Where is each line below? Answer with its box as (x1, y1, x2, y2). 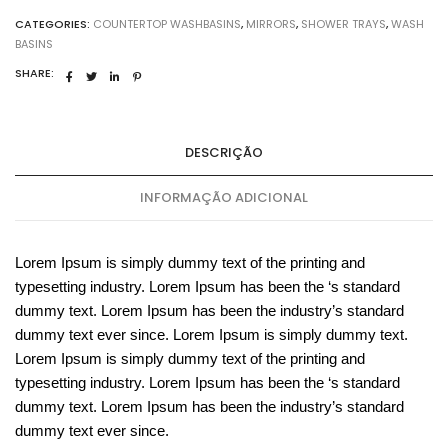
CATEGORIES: (15, 16, 93, 32)
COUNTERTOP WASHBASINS (93, 16, 241, 32)
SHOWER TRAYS (301, 16, 386, 32)
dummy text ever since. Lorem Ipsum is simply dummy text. (15, 325, 408, 343)
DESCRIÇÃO (185, 142, 263, 162)
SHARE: (15, 65, 54, 81)
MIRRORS (246, 16, 296, 32)
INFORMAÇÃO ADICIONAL (140, 187, 308, 207)
